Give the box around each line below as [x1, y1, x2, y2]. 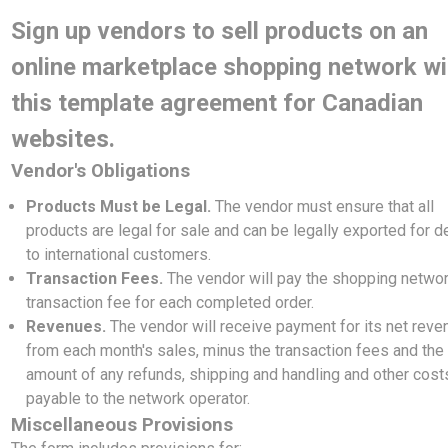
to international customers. [26, 245, 212, 264]
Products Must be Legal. [26, 197, 216, 216]
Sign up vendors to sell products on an [11, 17, 429, 45]
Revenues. [26, 317, 111, 336]
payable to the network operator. [26, 389, 251, 408]
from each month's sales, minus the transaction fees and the [26, 341, 445, 360]
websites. [11, 125, 116, 153]
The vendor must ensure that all [215, 197, 435, 216]
